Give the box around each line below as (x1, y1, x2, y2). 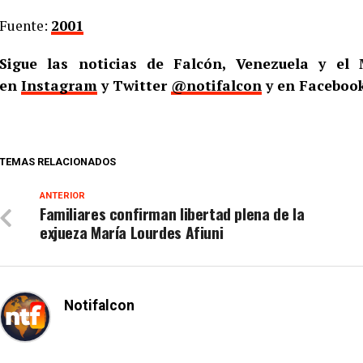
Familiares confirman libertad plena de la (40, 202, 305, 225)
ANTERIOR (40, 190, 85, 201)
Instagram (21, 76, 97, 95)
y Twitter (97, 76, 171, 95)
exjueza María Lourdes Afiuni (40, 220, 224, 244)
